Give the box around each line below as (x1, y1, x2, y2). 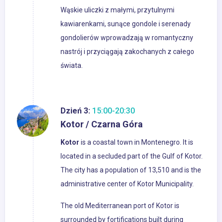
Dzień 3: (60, 106, 90, 116)
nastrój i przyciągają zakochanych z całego (60, 48, 194, 56)
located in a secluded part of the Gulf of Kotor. (60, 152, 203, 161)
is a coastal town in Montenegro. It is (79, 138, 193, 147)
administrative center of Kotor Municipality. (60, 180, 194, 188)
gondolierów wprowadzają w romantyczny (60, 34, 193, 42)
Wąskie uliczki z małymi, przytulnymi (60, 6, 174, 14)
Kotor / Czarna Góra (60, 119, 143, 130)
